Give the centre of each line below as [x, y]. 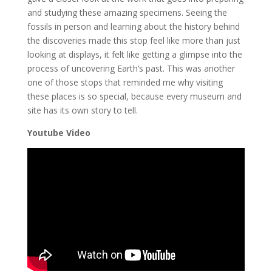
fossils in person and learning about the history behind [133, 26]
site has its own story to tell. [82, 110]
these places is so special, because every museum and [134, 96]
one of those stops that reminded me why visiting [125, 82]
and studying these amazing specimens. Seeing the [127, 12]
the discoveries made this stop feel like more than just [134, 40]
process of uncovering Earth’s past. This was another [131, 68]
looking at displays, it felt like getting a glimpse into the [134, 54]
